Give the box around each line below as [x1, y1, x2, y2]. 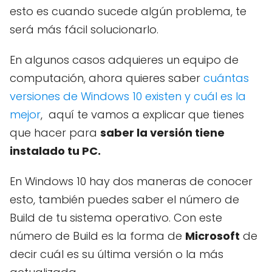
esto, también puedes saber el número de [10, 191, 239, 207]
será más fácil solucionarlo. [10, 21, 158, 37]
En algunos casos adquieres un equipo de [10, 52, 239, 67]
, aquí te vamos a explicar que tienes [41, 106, 244, 122]
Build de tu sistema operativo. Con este [10, 209, 222, 225]
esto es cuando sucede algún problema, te [10, 3, 246, 19]
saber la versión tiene [100, 124, 225, 140]
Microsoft [185, 228, 240, 243]
